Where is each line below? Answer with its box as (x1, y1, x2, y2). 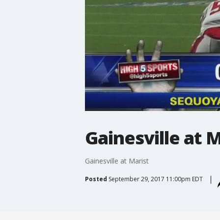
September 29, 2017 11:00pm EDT (108, 174, 203, 183)
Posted (84, 174, 107, 183)
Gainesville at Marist (84, 156, 149, 165)
